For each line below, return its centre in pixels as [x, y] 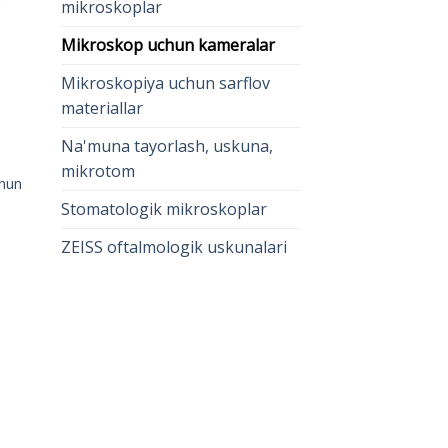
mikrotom [98, 170]
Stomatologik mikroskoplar [164, 208]
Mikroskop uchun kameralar [168, 44]
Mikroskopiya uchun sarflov [165, 82]
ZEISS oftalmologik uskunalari [174, 246]
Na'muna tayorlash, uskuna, [167, 145]
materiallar [102, 107]
